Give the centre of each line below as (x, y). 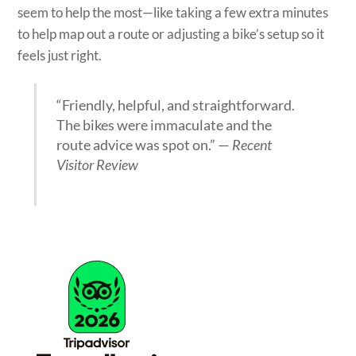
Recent (252, 144)
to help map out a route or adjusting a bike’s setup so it (171, 34)
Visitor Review (98, 164)
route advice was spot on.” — (145, 144)
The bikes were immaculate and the (164, 124)
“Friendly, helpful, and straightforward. (176, 104)
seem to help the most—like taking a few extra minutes (173, 13)
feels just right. (60, 56)
